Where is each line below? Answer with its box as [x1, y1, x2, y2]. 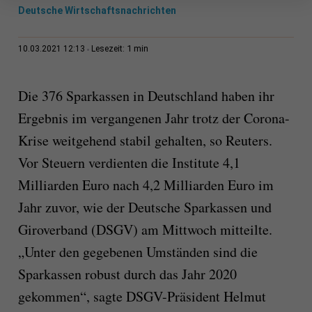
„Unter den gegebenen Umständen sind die [17, 242, 258, 262]
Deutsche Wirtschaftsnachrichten [17, 5, 176, 17]
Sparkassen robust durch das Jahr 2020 [17, 265, 237, 284]
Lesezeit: [91, 44, 127, 54]
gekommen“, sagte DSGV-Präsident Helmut [17, 287, 266, 306]
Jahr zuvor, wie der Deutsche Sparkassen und [17, 198, 272, 217]
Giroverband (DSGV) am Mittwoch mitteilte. [17, 220, 272, 240]
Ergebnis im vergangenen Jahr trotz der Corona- [17, 109, 290, 128]
